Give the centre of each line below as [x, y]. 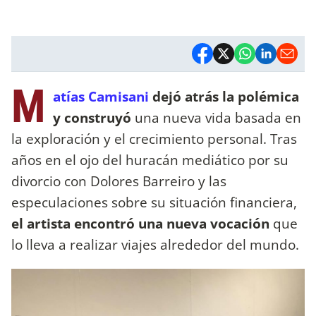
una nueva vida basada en [216, 117]
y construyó [92, 117]
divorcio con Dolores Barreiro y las [119, 181]
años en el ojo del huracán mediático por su [150, 159]
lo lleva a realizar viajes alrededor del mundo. [155, 244]
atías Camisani [101, 96]
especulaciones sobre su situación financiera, [154, 202]
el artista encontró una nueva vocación [140, 223]
